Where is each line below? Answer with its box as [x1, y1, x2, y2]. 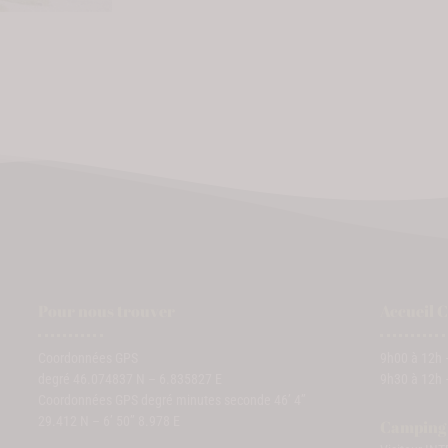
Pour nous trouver [38, 299, 175, 322]
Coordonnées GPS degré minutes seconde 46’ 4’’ [38, 391, 306, 408]
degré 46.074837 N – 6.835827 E [38, 370, 222, 387]
